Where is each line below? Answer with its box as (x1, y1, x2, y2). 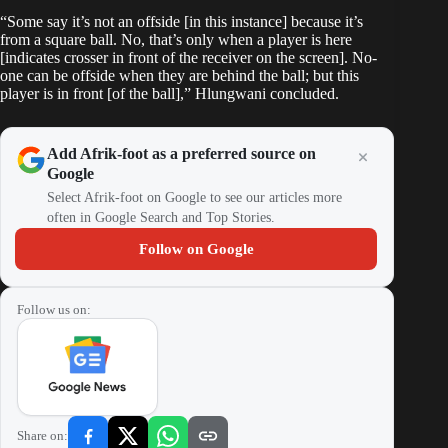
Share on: (17, 428, 68, 444)
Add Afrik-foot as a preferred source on (47, 145, 316, 163)
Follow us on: (17, 302, 91, 318)
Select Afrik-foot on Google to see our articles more (47, 190, 342, 206)
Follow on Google (138, 241, 254, 258)
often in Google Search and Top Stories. (47, 210, 275, 226)
